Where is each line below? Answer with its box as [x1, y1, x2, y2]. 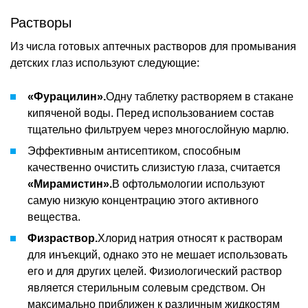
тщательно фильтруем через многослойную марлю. [27, 123, 289, 135]
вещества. [27, 210, 80, 223]
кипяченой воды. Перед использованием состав [27, 107, 274, 119]
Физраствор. [27, 232, 98, 244]
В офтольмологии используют [112, 177, 265, 190]
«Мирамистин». [27, 177, 112, 190]
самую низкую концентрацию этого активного [27, 194, 258, 206]
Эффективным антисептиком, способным [27, 144, 241, 157]
